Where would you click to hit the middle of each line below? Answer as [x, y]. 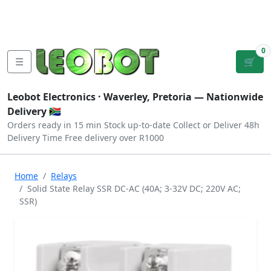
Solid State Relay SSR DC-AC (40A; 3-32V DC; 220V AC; [134, 188]
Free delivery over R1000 [114, 138]
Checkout [182, 17]
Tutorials [30, 10]
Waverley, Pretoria [148, 97]
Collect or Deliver [207, 125]
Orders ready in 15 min [54, 125]
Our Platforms [43, 24]
